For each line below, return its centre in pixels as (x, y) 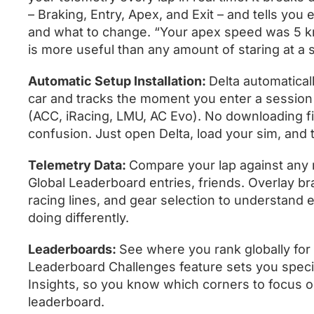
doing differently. (78, 217)
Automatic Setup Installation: (118, 81)
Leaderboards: (74, 249)
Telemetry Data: (78, 165)
